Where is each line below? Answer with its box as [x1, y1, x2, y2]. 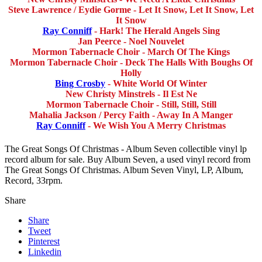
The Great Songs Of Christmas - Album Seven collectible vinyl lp [5, 143, 247, 154]
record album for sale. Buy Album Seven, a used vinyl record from [5, 154, 250, 164]
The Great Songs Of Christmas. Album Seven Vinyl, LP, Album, [5, 164, 243, 175]
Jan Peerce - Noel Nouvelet [78, 36, 184, 47]
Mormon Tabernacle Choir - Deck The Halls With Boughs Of [9, 57, 253, 68]
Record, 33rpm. [5, 175, 63, 185]
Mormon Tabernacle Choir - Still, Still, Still [46, 99, 216, 110]
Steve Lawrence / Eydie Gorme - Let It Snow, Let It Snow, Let [8, 5, 254, 15]
